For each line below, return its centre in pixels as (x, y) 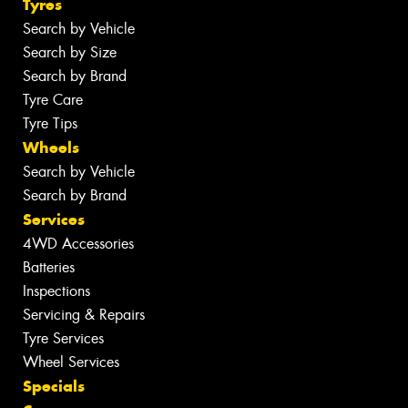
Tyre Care (53, 100)
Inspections (56, 291)
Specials (54, 387)
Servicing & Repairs (84, 315)
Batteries (49, 268)
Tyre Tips (50, 124)
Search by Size (70, 53)
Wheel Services (71, 362)
